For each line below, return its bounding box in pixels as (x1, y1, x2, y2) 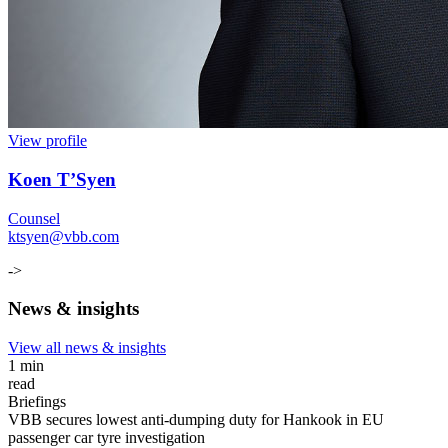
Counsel (8, 209, 60, 227)
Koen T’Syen (8, 168, 116, 190)
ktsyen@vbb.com (8, 227, 119, 245)
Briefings (8, 393, 66, 411)
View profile (8, 132, 87, 150)
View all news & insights (8, 339, 166, 357)
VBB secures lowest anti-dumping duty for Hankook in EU (8, 411, 384, 429)
